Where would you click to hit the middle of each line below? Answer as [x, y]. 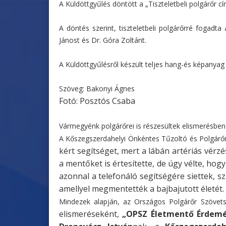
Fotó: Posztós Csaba [97, 101]
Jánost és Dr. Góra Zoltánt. [103, 40]
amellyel [75, 188]
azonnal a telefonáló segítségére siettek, [138, 176]
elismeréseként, [91, 214]
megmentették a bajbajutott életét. [158, 188]
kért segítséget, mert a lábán [116, 151]
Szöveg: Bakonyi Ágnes [97, 88]
